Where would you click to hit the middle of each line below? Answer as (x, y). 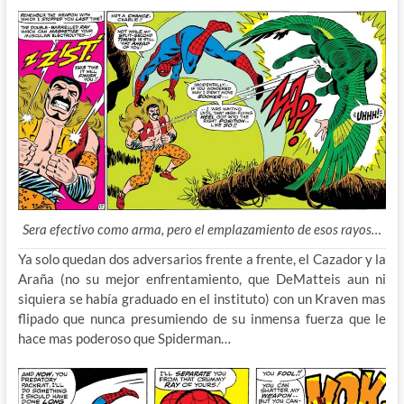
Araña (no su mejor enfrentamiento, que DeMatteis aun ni (202, 278)
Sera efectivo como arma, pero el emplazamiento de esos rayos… (202, 229)
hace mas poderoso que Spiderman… (124, 338)
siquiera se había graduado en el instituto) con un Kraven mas (202, 298)
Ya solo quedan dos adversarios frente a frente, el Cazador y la (202, 258)
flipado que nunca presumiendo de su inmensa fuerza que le (202, 318)
